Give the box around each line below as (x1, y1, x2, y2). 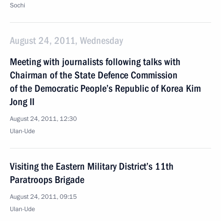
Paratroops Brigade (10, 174, 84, 185)
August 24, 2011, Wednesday (10, 35, 123, 46)
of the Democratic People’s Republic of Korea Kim (10, 82, 201, 94)
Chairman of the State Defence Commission (10, 69, 178, 81)
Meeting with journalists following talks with (10, 56, 181, 68)
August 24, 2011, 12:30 (10, 114, 77, 123)
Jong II (10, 96, 35, 108)
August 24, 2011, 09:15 (10, 192, 77, 201)
